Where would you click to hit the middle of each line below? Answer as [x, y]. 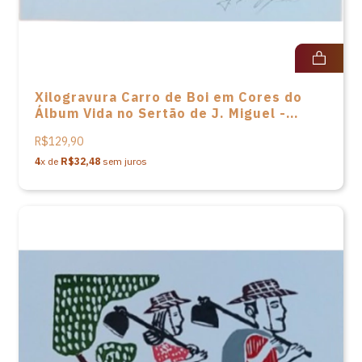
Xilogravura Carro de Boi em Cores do [168, 97]
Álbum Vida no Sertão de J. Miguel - [160, 113]
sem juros [124, 161]
